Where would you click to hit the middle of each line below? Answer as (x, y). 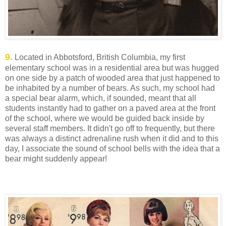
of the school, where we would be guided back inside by (105, 118)
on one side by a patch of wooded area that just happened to (112, 78)
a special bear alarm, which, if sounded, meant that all (101, 98)
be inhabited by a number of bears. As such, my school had (110, 88)
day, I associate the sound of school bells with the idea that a (112, 148)
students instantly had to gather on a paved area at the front (110, 108)
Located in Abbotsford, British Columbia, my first (99, 57)
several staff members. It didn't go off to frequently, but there (110, 128)
